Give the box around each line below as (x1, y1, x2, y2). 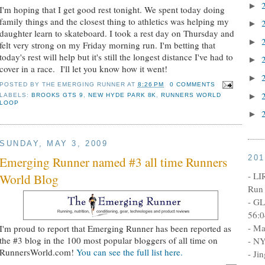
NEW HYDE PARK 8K (88, 92, 157, 99)
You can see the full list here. (74, 245, 183, 258)
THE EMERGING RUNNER (41, 81, 125, 88)
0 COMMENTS (170, 81, 215, 88)
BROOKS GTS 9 (31, 92, 84, 99)
